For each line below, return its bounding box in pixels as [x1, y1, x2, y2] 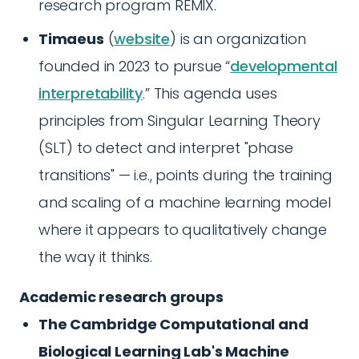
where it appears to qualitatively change [38, 220, 327, 240]
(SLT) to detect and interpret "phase [38, 138, 293, 158]
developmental [230, 56, 337, 76]
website [114, 29, 171, 49]
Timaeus [38, 29, 104, 49]
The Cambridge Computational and [38, 314, 309, 334]
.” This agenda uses [143, 83, 277, 103]
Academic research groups [19, 287, 224, 307]
